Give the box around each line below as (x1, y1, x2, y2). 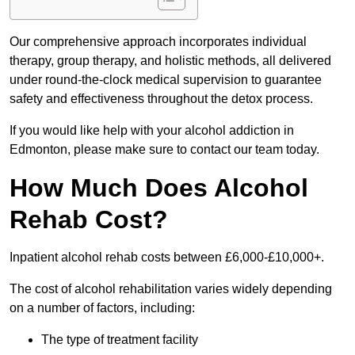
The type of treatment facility (41, 333, 198, 347)
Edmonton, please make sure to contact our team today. (10, 143, 319, 157)
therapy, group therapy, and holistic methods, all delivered (10, 54, 331, 68)
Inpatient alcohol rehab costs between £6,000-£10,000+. (10, 250, 324, 265)
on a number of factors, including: (10, 301, 195, 315)
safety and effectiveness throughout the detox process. (10, 92, 313, 106)
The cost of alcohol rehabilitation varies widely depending (10, 282, 332, 296)
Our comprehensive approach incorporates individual (10, 35, 307, 49)
